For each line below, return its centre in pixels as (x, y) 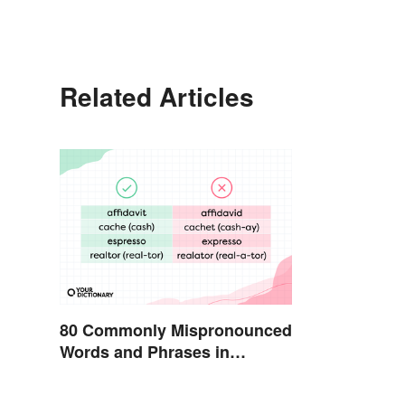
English (89, 373)
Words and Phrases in (145, 351)
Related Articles (157, 97)
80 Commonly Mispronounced (176, 330)
